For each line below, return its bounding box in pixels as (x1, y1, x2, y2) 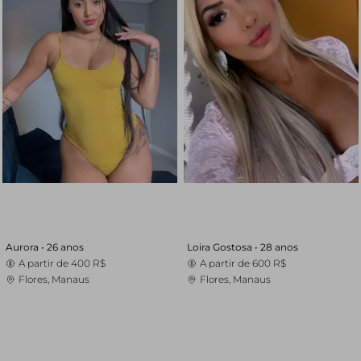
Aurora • (6, 241, 48, 253)
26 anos (47, 241, 85, 253)
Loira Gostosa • (186, 241, 260, 253)
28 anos (259, 241, 298, 253)
